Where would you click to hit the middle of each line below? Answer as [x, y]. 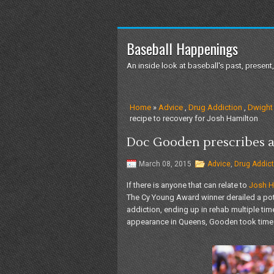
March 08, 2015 [165, 164]
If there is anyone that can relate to [188, 185]
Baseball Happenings [182, 48]
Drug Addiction [215, 107]
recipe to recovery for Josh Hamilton [194, 118]
